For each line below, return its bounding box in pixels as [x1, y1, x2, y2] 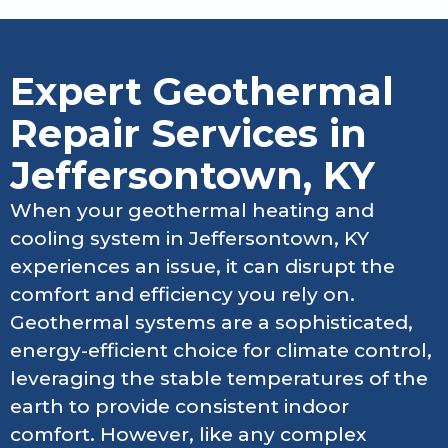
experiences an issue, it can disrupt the [10, 254, 395, 278]
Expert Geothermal [10, 67, 394, 115]
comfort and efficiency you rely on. [10, 282, 355, 306]
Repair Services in [10, 109, 367, 157]
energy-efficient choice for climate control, [10, 338, 432, 362]
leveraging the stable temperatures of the [10, 366, 428, 390]
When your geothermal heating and [10, 198, 374, 222]
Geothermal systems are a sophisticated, [10, 310, 413, 334]
